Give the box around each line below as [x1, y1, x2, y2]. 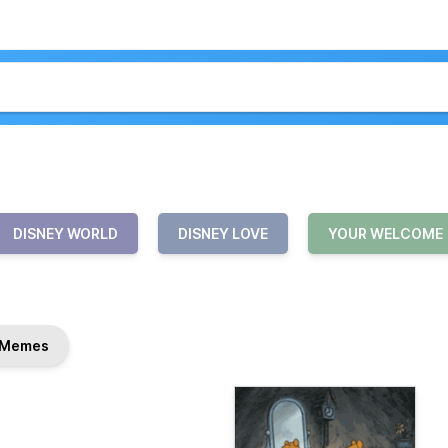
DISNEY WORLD [13, 225, 118, 242]
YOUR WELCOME [328, 225, 443, 242]
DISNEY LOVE [178, 225, 268, 242]
